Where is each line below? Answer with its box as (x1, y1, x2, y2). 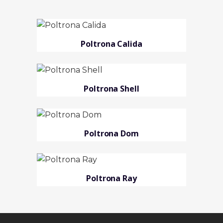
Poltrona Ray (86, 173, 137, 184)
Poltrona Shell (84, 83, 139, 94)
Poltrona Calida (81, 38, 142, 49)
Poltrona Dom (84, 128, 139, 139)
